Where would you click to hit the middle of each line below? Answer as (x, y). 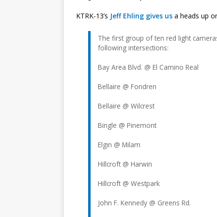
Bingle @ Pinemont (127, 125)
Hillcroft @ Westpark (129, 183)
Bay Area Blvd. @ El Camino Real (148, 67)
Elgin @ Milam (119, 144)
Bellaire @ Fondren (127, 86)
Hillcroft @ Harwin (125, 164)
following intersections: (133, 47)
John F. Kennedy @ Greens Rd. (144, 202)
